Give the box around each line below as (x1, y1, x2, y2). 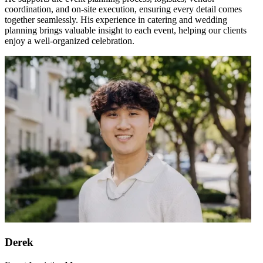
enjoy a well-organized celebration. (5, 36, 134, 46)
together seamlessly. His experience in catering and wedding (5, 15, 227, 25)
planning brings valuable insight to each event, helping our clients (5, 25, 247, 36)
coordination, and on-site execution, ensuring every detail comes (5, 4, 242, 15)
